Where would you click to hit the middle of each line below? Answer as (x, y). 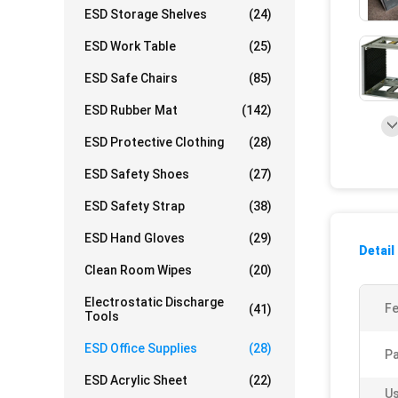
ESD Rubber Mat (131, 110)
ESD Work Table (130, 46)
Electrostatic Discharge (154, 302)
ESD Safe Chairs (131, 78)
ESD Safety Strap (135, 206)
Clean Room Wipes (138, 270)
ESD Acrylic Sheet (136, 380)
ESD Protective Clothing (154, 142)
